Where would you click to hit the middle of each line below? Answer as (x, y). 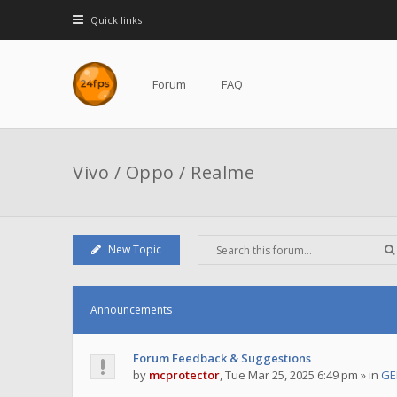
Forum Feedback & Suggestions (222, 358)
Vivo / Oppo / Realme (163, 172)
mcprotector (184, 375)
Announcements (131, 310)
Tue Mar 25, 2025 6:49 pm (292, 375)
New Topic (134, 249)
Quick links (116, 20)
